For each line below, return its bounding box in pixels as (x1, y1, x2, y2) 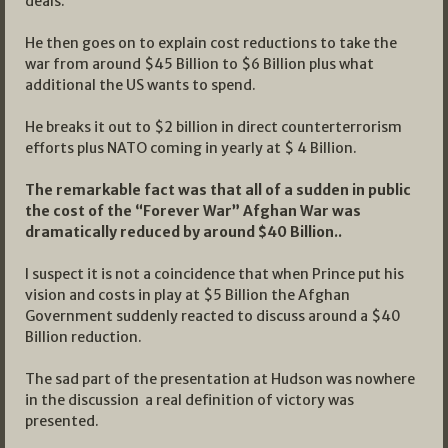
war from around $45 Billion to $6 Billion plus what (25, 55, 374, 74)
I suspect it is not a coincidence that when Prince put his (25, 265, 404, 284)
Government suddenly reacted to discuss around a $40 (25, 307, 401, 326)
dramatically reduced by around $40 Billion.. (25, 223, 342, 242)
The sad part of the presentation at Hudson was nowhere (25, 370, 415, 389)
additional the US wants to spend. (25, 76, 256, 95)
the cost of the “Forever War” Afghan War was (25, 202, 361, 221)
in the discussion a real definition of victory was (25, 391, 354, 410)
